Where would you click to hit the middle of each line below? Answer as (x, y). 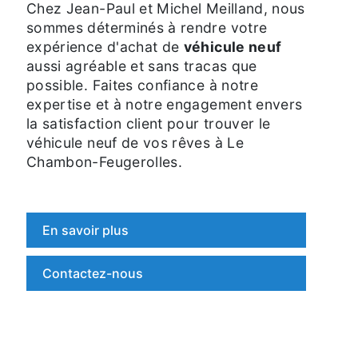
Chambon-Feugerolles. (105, 161)
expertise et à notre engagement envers (165, 104)
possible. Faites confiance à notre (142, 85)
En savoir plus (86, 230)
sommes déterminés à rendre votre (147, 27)
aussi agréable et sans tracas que (142, 66)
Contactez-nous (93, 273)
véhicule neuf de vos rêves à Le (135, 142)
